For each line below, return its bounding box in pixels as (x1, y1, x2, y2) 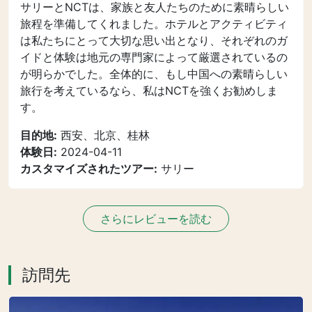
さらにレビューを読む (100, 212, 212, 226)
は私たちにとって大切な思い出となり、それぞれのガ (20, 33, 288, 47)
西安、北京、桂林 (57, 128, 150, 142)
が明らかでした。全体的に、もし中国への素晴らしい (20, 67, 288, 81)
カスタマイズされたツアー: (20, 162, 157, 175)
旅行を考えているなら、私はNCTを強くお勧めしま (20, 84, 278, 97)
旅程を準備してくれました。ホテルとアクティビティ (20, 17, 288, 31)
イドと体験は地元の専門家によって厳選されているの (20, 50, 288, 64)
